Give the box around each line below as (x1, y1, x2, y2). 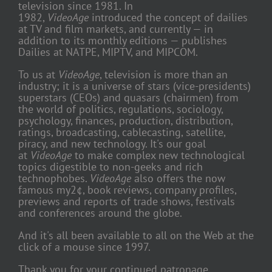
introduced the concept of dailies (89, 10, 248, 24)
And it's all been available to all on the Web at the (18, 228, 254, 242)
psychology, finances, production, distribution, (18, 113, 233, 127)
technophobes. (18, 171, 90, 185)
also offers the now (131, 171, 225, 185)
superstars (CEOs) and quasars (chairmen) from (18, 90, 239, 104)
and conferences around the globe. (18, 205, 182, 220)
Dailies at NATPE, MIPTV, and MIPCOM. (18, 44, 198, 59)
